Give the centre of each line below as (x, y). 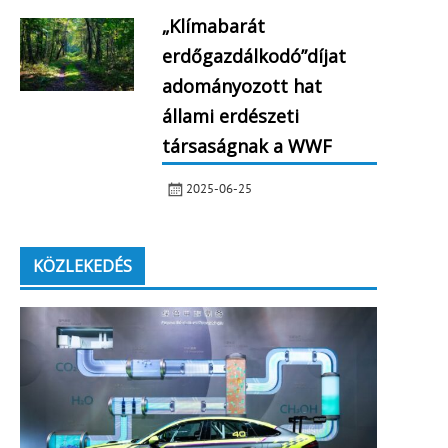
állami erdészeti (230, 115)
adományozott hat (241, 85)
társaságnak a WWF (246, 145)
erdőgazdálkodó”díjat (253, 55)
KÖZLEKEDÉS (82, 266)
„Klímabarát (213, 25)
